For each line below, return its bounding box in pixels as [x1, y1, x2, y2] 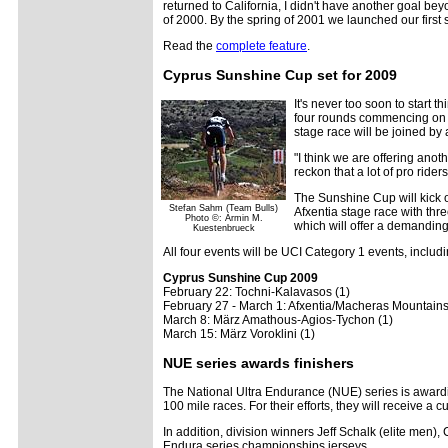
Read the [163, 39, 216, 53]
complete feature [216, 39, 307, 53]
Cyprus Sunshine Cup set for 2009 [163, 67, 397, 83]
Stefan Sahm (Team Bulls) [169, 203, 278, 213]
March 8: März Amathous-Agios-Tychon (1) [163, 313, 393, 327]
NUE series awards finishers [163, 355, 354, 371]
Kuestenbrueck [192, 223, 255, 233]
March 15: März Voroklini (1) [163, 327, 315, 341]
